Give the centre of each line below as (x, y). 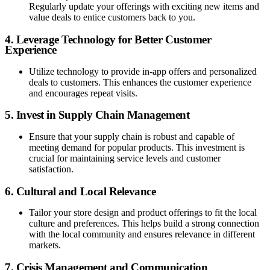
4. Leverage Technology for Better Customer (108, 39)
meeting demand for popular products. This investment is (137, 147)
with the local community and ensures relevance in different (142, 234)
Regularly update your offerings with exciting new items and (144, 7)
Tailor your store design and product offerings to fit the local (143, 213)
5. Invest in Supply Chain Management (97, 115)
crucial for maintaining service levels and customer (125, 158)
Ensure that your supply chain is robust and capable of (132, 137)
